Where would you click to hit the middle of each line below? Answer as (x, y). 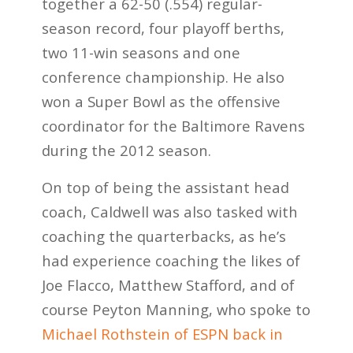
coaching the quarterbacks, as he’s (163, 236)
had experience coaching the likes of (171, 260)
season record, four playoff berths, (163, 28)
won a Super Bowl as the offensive (161, 102)
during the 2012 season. (126, 150)
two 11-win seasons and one (141, 53)
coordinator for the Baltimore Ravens (173, 126)
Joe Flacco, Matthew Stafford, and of (168, 284)
